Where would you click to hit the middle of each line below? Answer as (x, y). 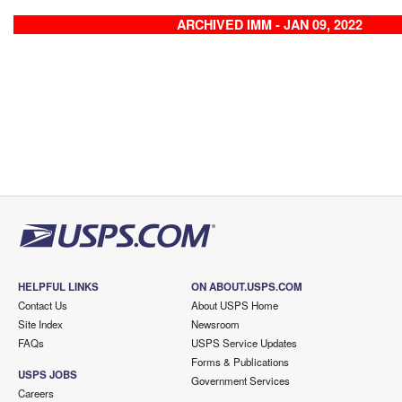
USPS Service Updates (244, 343)
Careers (36, 393)
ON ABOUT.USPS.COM (246, 287)
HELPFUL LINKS (58, 287)
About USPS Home (234, 305)
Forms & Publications (240, 362)
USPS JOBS (48, 375)
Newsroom (215, 324)
